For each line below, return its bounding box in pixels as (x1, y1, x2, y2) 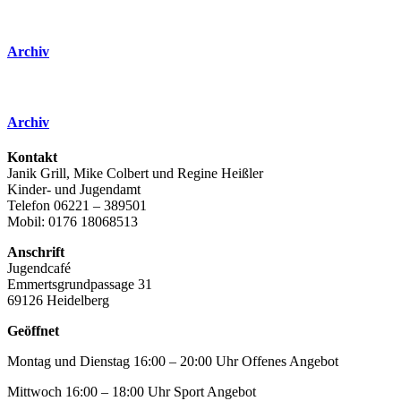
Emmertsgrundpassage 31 (7, 277, 152, 293)
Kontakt (7, 149, 57, 166)
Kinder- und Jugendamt (7, 182, 141, 198)
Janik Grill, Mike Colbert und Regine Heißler (7, 166, 263, 182)
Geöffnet (7, 323, 59, 339)
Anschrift (7, 244, 64, 260)
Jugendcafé (7, 260, 71, 277)
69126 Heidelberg (7, 293, 109, 309)
